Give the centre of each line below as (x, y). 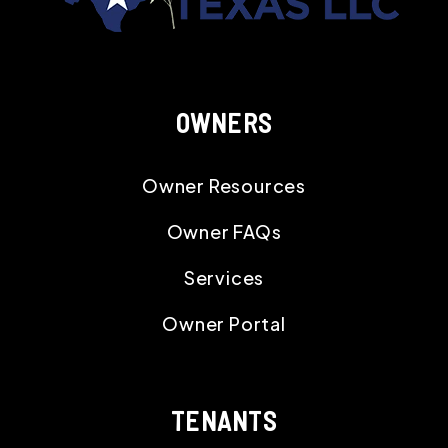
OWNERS (224, 122)
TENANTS (224, 420)
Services (224, 277)
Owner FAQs (224, 231)
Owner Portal (224, 323)
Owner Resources (224, 185)
